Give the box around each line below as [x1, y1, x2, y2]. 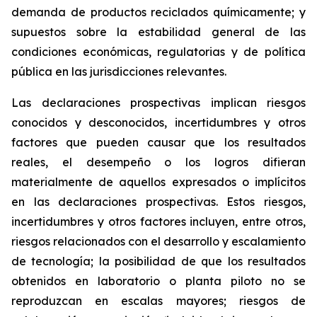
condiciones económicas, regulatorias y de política [11, 45, 306, 59]
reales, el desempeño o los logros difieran [11, 155, 306, 169]
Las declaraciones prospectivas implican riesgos [11, 96, 306, 110]
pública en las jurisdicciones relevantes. [11, 64, 226, 79]
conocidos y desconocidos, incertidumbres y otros [11, 115, 306, 129]
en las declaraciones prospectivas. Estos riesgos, [11, 195, 306, 209]
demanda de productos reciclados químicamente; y [11, 5, 306, 19]
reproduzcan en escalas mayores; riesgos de [11, 294, 306, 308]
